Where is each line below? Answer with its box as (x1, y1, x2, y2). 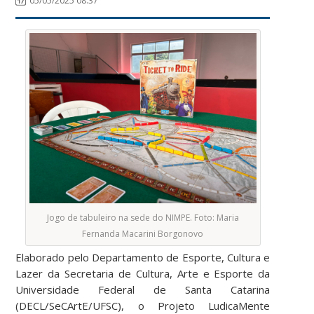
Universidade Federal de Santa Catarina (15, 282, 271, 296)
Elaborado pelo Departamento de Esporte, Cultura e (15, 250, 271, 264)
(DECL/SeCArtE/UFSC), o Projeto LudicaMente (15, 298, 271, 313)
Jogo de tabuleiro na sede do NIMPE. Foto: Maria (46, 211, 239, 224)
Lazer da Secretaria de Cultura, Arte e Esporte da (15, 266, 271, 280)
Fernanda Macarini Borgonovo (82, 227, 204, 240)
